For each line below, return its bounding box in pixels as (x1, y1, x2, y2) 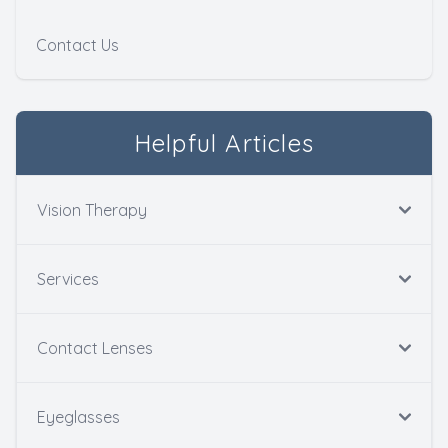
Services (37, 269, 99, 290)
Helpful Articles (133, 128, 315, 159)
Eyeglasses (37, 407, 120, 428)
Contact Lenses (37, 338, 153, 359)
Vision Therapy (37, 200, 147, 221)
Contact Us (36, 35, 119, 56)
